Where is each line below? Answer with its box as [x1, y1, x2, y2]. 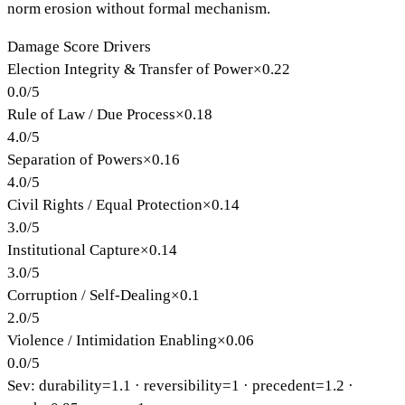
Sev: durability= [7, 376, 111, 394]
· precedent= [240, 376, 325, 394]
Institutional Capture [7, 240, 140, 259]
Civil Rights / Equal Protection [7, 195, 202, 213]
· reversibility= [131, 376, 231, 394]
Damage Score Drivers [7, 37, 151, 55]
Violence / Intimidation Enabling [7, 331, 217, 349]
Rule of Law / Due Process [7, 105, 175, 123]
